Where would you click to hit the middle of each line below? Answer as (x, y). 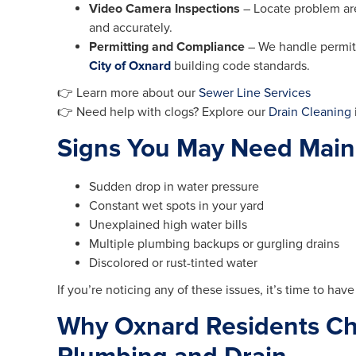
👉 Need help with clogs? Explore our (163, 112)
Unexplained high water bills (168, 225)
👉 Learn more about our (128, 93)
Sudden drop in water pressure (174, 187)
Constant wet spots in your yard (176, 206)
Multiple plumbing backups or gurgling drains (214, 244)
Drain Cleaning (310, 112)
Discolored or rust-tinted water (173, 263)
